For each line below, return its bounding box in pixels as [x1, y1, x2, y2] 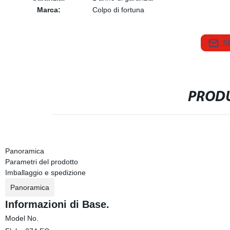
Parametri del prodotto [5, 158, 78, 166]
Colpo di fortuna [92, 6, 144, 14]
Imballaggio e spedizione [5, 168, 86, 177]
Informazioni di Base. [5, 199, 109, 210]
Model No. [5, 214, 39, 222]
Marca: [36, 6, 61, 14]
